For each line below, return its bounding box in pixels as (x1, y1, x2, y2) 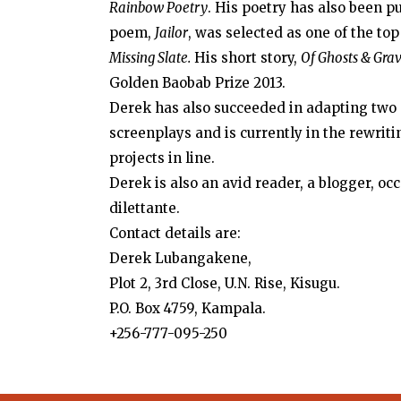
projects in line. (109, 149, 215, 166)
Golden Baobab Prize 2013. (109, 74, 286, 91)
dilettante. (109, 200, 180, 217)
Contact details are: (109, 225, 241, 242)
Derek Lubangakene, (109, 250, 252, 267)
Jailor (155, 24, 188, 41)
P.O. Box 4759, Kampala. (109, 300, 266, 317)
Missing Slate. (109, 49, 191, 66)
